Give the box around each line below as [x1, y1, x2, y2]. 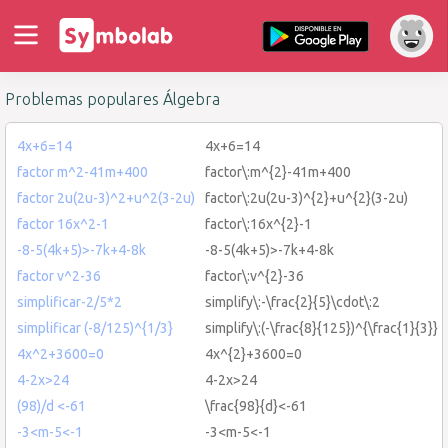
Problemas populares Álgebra [5, 90, 220, 109]
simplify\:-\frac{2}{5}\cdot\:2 [205, 293, 380, 310]
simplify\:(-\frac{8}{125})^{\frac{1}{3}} [205, 319, 438, 336]
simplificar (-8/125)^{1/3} [17, 319, 173, 336]
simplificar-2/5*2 [17, 293, 122, 310]
